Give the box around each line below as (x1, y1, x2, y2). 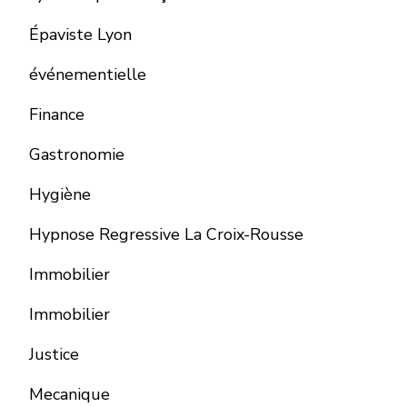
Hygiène (29, 184, 91, 206)
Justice (29, 343, 79, 366)
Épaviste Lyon (29, 24, 132, 46)
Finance (29, 104, 84, 126)
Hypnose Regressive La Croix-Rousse (29, 223, 303, 246)
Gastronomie (29, 144, 124, 166)
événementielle (29, 64, 146, 86)
